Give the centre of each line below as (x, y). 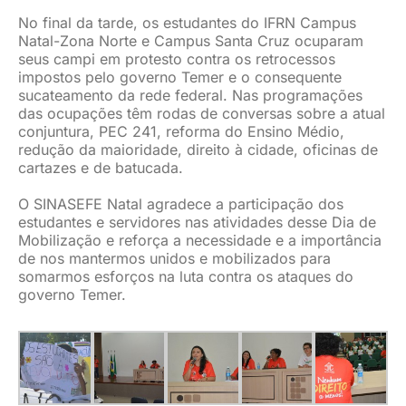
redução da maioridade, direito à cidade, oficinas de (198, 150)
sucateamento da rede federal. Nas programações (190, 95)
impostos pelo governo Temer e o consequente (179, 77)
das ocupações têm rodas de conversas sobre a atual (201, 113)
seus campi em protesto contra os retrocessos (176, 59)
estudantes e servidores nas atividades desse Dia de (197, 222)
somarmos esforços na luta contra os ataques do (185, 276)
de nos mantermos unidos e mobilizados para (174, 258)
